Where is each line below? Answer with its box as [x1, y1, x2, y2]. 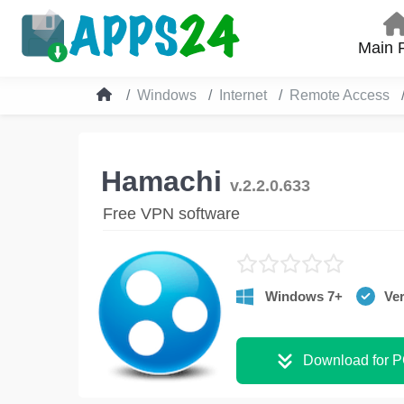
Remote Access [289, 87, 390, 103]
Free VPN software [103, 204, 240, 223]
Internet [219, 87, 267, 103]
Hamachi [101, 164, 230, 197]
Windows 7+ [265, 288, 343, 304]
